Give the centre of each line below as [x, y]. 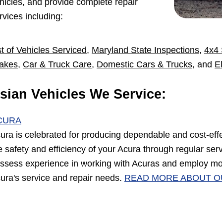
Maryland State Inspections [145, 50]
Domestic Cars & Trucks [144, 65]
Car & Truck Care [57, 65]
